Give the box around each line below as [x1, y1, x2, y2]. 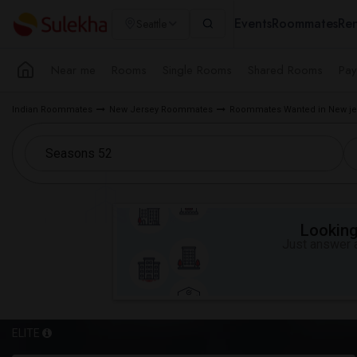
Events [234, 14, 272, 33]
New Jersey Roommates [109, 104, 213, 115]
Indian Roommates [12, 104, 92, 115]
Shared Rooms [248, 61, 323, 79]
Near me [51, 61, 96, 79]
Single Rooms [163, 61, 232, 79]
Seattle [136, 16, 167, 32]
